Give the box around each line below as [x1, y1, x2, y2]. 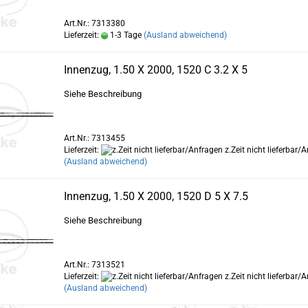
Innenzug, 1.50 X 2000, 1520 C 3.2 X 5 [63, 63, 247, 76]
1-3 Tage [107, 30, 142, 40]
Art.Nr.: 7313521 [63, 260, 125, 269]
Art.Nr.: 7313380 [63, 19, 125, 28]
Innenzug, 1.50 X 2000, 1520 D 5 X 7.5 [63, 190, 248, 203]
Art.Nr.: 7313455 [63, 133, 125, 143]
